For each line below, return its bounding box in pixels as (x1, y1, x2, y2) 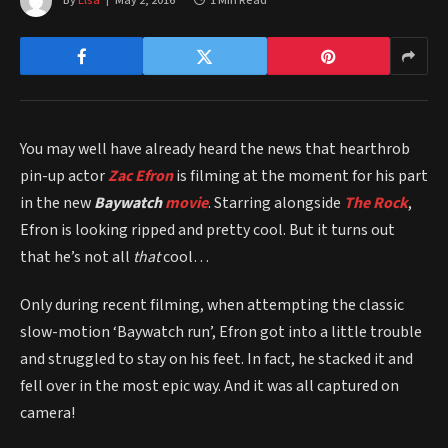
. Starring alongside (208, 192, 344, 215)
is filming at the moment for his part (173, 165, 428, 188)
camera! (20, 401, 75, 424)
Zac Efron (108, 165, 173, 188)
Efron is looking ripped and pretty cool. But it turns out (20, 219, 395, 242)
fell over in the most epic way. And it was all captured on (20, 374, 399, 397)
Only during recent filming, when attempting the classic (20, 293, 404, 316)
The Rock (344, 192, 408, 215)
